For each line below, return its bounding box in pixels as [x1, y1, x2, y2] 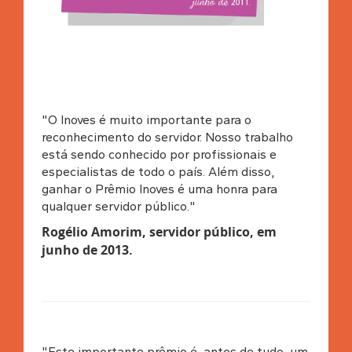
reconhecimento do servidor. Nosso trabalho [41, 129, 293, 145]
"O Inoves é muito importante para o [41, 112, 251, 127]
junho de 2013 [41, 240, 129, 258]
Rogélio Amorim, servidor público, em [41, 222, 277, 240]
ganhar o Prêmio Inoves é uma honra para [41, 181, 277, 196]
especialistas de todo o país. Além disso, [41, 163, 274, 179]
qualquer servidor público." [41, 198, 196, 214]
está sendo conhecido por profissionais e [41, 146, 277, 162]
